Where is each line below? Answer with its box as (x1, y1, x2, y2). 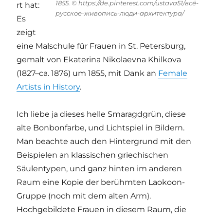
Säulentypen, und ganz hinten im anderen (17, 164, 182, 174)
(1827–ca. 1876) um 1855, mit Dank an (17, 69, 159, 78)
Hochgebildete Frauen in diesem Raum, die (17, 205, 187, 215)
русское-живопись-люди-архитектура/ (55, 9, 184, 18)
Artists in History (17, 82, 80, 92)
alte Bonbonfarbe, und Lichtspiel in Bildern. (17, 123, 185, 133)
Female (158, 69, 188, 78)
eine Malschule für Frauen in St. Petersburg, (17, 41, 186, 51)
